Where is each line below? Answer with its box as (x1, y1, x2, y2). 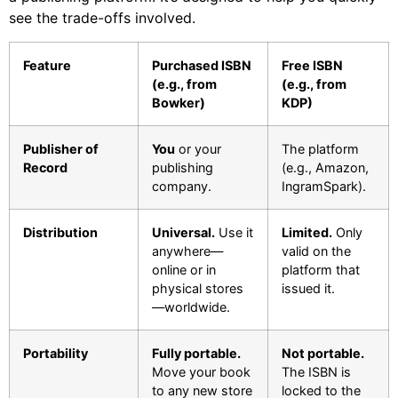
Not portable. (282, 345, 364, 361)
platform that (282, 261, 360, 277)
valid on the (282, 243, 351, 259)
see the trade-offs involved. (9, 9, 195, 28)
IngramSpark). (282, 178, 366, 194)
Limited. (282, 224, 332, 240)
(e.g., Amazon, (282, 159, 369, 175)
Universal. (152, 224, 215, 240)
